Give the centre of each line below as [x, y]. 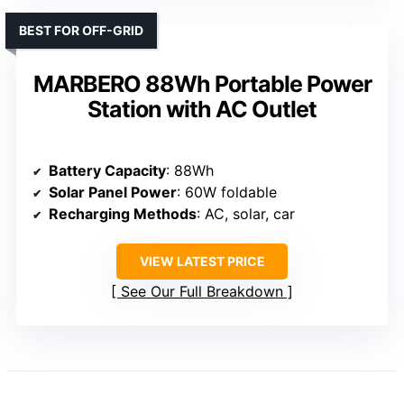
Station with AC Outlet [202, 109]
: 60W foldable [227, 192]
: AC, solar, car [246, 213]
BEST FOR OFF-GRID [81, 30]
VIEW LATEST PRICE [202, 261]
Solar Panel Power [113, 192]
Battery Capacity [107, 170]
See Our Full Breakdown [202, 291]
